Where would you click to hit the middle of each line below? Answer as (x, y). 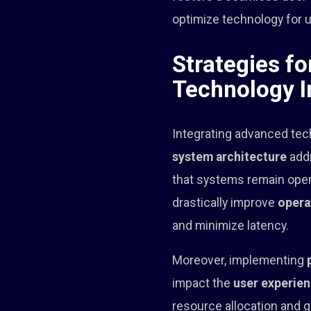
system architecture (230, 157)
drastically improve (225, 203)
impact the (203, 284)
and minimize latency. (231, 226)
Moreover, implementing (240, 261)
